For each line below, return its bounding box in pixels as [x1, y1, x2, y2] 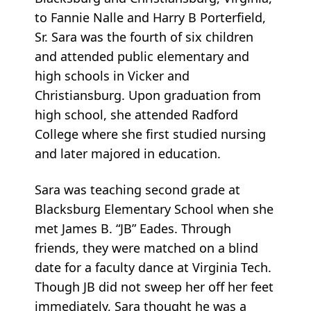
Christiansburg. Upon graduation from [35, 87, 261, 104]
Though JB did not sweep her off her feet [35, 278, 274, 296]
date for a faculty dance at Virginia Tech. [35, 259, 271, 276]
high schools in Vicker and [35, 67, 190, 85]
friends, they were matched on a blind [35, 239, 258, 257]
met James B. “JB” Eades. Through [35, 220, 231, 237]
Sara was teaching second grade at [35, 181, 240, 199]
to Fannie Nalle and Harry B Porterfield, [35, 9, 266, 26]
